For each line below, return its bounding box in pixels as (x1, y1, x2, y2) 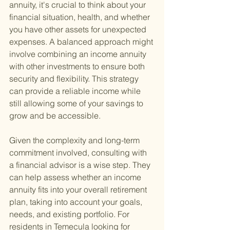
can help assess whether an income (9, 172, 143, 183)
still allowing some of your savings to (9, 98, 145, 109)
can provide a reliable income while (9, 86, 143, 97)
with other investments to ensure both (9, 61, 147, 72)
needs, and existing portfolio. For (9, 209, 131, 220)
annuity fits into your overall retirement (9, 184, 149, 195)
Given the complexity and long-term (9, 135, 142, 146)
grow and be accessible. (9, 110, 101, 121)
